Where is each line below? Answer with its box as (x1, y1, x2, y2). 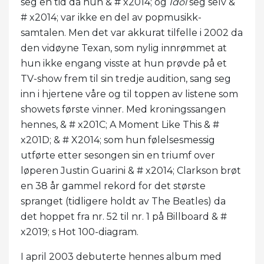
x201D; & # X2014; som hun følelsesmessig (21, 134, 215, 146)
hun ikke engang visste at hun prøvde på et (21, 57, 227, 69)
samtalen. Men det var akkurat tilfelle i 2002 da (21, 27, 243, 38)
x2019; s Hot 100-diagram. (21, 226, 141, 237)
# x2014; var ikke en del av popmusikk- (21, 11, 202, 23)
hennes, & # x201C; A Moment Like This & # (21, 118, 219, 130)
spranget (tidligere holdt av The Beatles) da (21, 195, 226, 207)
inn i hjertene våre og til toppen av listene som (21, 88, 238, 100)
